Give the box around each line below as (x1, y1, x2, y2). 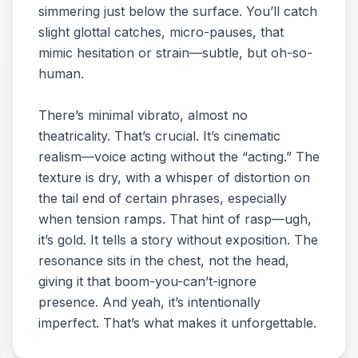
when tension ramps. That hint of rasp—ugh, (38, 211, 312, 227)
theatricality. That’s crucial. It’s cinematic (38, 128, 280, 144)
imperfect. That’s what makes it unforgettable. (38, 315, 316, 331)
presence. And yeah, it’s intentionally (38, 294, 261, 310)
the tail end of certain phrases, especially (38, 190, 287, 206)
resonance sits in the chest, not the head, (38, 253, 289, 268)
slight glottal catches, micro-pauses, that (38, 24, 284, 40)
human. (38, 66, 84, 82)
